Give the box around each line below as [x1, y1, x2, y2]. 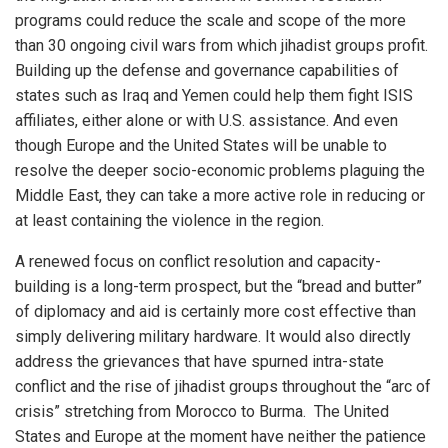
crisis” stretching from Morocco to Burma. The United [15, 402, 389, 421]
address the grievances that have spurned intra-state [15, 352, 384, 371]
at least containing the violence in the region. [15, 211, 324, 230]
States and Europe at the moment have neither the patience [15, 427, 426, 446]
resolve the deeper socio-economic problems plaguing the [15, 161, 425, 180]
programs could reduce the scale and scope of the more [15, 11, 406, 30]
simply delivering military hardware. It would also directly [15, 327, 411, 346]
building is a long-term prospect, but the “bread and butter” [15, 277, 422, 296]
